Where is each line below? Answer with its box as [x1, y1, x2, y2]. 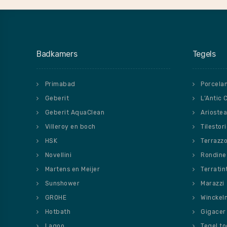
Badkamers [36, 49, 78, 59]
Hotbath [45, 208, 70, 215]
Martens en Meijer [45, 165, 100, 173]
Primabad [45, 80, 75, 88]
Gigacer [201, 208, 226, 215]
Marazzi [201, 179, 224, 187]
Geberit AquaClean [45, 108, 104, 116]
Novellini [45, 151, 71, 159]
